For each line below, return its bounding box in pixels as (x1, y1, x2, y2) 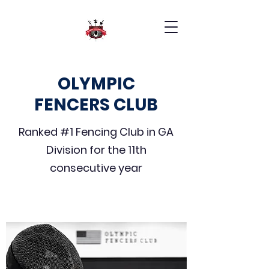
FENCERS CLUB (34, 93, 158, 116)
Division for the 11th (46, 142, 147, 157)
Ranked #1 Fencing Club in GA (19, 124, 174, 139)
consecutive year (50, 160, 142, 175)
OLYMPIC (57, 72, 135, 95)
